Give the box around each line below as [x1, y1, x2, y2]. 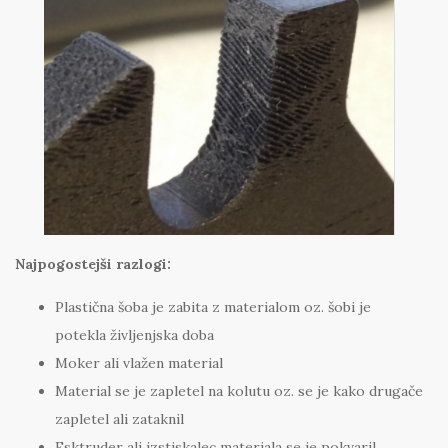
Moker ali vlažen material [55, 354, 223, 373]
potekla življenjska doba [55, 326, 214, 345]
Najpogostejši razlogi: [15, 255, 171, 274]
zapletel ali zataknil [55, 410, 184, 429]
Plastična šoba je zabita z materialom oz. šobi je [55, 298, 371, 317]
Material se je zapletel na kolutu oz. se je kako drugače [55, 382, 423, 401]
